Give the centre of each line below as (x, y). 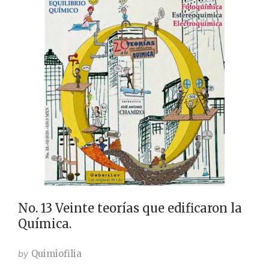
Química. (45, 224)
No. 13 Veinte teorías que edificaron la (130, 208)
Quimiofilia (56, 254)
